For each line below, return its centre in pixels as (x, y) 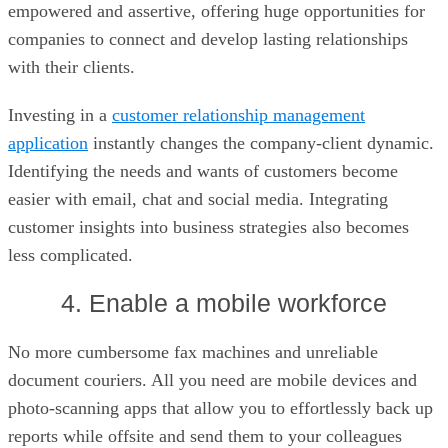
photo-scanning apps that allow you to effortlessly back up (220, 408)
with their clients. (71, 67)
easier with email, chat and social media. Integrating (198, 199)
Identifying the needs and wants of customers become (203, 171)
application (48, 143)
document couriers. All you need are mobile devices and (212, 380)
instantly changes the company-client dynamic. (261, 143)
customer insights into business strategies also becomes (208, 227)
